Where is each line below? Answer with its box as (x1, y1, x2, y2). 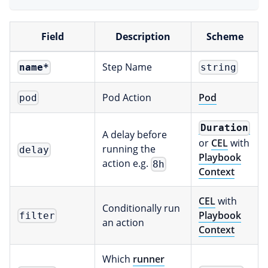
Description (115, 30, 170, 43)
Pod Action (102, 91, 151, 104)
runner (133, 252, 165, 266)
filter (19, 209, 56, 221)
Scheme (206, 30, 243, 43)
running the (102, 142, 156, 156)
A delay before (102, 128, 167, 141)
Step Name (102, 60, 152, 74)
